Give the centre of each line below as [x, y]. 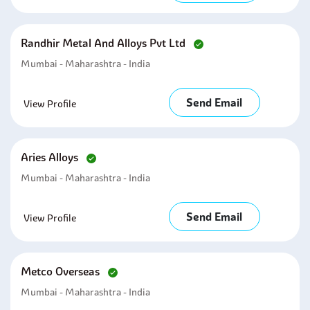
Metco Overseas [62, 271]
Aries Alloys [51, 157]
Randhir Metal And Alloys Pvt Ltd [104, 43]
